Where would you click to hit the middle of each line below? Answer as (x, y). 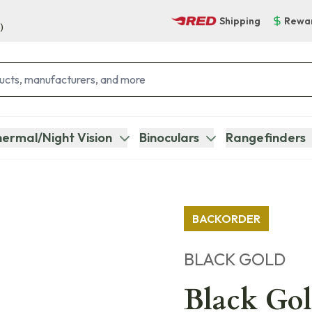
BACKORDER (226, 219)
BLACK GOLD (235, 259)
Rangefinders (265, 138)
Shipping (240, 21)
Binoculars (169, 138)
